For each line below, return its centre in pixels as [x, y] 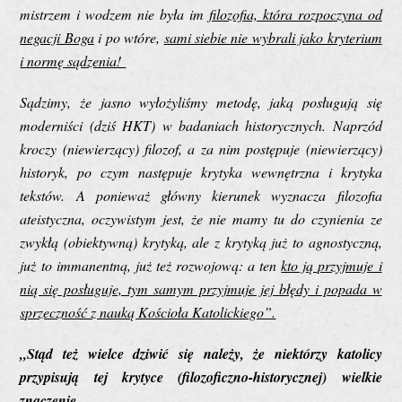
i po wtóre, [129, 37]
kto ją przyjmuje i [332, 265]
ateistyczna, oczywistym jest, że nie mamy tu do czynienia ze [201, 218]
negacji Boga [57, 37]
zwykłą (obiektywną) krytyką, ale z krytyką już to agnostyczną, [201, 241]
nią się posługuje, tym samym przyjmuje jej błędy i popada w [201, 288]
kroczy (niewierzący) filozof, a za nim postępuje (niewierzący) [201, 148]
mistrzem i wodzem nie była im [114, 13]
